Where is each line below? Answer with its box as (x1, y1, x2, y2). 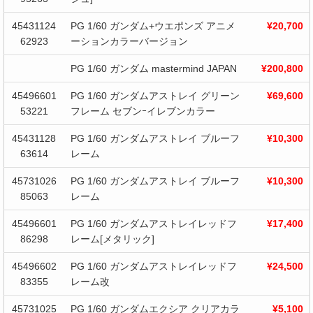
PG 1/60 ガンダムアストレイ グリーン (70, 90, 240, 102)
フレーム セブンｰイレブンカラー (70, 105, 215, 117)
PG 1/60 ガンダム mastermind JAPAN (70, 63, 237, 75)
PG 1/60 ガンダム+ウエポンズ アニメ (70, 20, 235, 32)
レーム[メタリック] (70, 233, 154, 245)
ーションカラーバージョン (70, 36, 188, 48)
